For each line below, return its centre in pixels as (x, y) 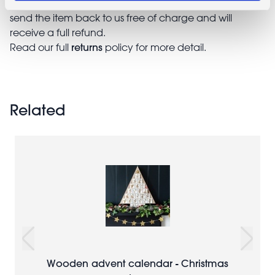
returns (87, 47)
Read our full (41, 47)
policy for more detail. (154, 47)
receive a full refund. (59, 32)
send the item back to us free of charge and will (121, 17)
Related (37, 110)
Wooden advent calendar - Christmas (137, 263)
